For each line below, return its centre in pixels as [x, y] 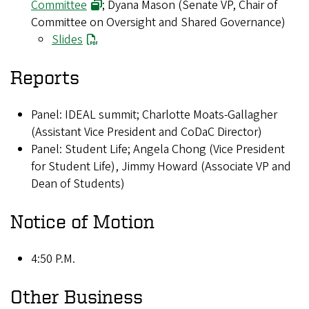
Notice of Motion [82, 221]
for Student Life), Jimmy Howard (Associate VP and [161, 166]
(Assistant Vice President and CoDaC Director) [147, 132]
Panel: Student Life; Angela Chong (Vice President [158, 149]
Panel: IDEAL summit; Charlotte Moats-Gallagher [154, 114]
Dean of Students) [78, 183]
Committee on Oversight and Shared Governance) [158, 22]
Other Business [77, 296]
